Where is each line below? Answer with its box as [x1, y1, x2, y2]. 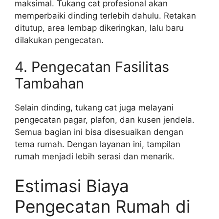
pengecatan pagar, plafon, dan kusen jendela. [15, 115, 195, 125]
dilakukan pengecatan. [15, 35, 104, 45]
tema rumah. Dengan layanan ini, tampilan [15, 139, 180, 149]
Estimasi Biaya [15, 175, 129, 196]
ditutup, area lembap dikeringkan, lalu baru [15, 22, 184, 33]
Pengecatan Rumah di [15, 196, 190, 217]
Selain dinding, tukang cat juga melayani [15, 103, 174, 112]
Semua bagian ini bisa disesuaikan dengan [15, 127, 183, 137]
